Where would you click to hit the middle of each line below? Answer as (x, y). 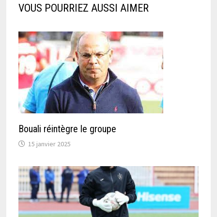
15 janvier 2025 (49, 144)
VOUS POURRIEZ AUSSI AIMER (83, 8)
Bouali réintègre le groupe (67, 129)
